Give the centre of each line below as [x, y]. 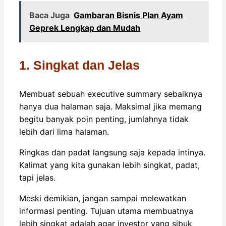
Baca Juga [49, 15]
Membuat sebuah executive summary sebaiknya [111, 94]
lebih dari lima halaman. [64, 131]
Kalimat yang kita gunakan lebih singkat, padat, [109, 165]
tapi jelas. [37, 177]
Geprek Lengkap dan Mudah [85, 27]
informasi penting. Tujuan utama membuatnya [106, 211]
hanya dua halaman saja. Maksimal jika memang [110, 106]
